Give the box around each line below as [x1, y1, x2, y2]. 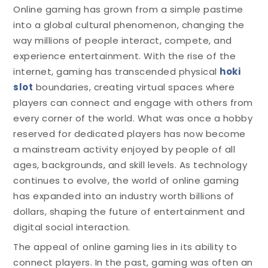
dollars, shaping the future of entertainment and [13, 205, 245, 218]
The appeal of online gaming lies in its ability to [13, 240, 237, 253]
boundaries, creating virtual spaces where [33, 80, 235, 93]
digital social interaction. [13, 220, 130, 233]
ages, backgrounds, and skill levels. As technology [13, 158, 248, 171]
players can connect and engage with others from [13, 96, 253, 109]
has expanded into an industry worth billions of [13, 189, 234, 202]
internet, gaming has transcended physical [13, 65, 220, 78]
